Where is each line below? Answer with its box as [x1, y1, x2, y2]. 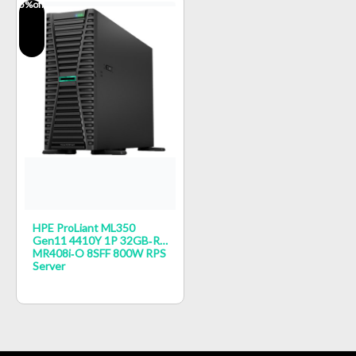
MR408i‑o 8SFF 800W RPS [32, 246, 166, 260]
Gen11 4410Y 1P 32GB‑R [32, 233, 160, 247]
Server [32, 258, 65, 273]
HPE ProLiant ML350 [32, 220, 135, 234]
